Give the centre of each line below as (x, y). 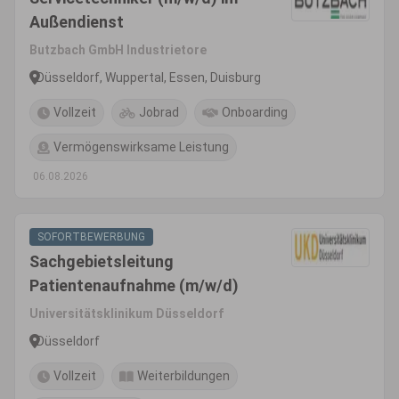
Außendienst (77, 22)
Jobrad (159, 112)
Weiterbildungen (183, 376)
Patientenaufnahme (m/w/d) (134, 285)
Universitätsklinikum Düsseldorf (126, 313)
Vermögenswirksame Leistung (141, 147)
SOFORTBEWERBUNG (91, 237)
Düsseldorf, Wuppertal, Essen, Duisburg (149, 77)
